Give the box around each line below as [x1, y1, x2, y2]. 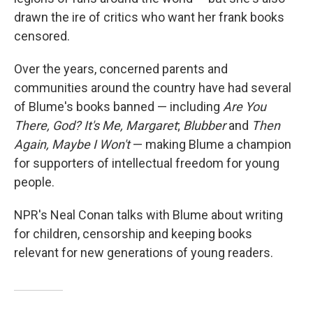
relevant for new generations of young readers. [14, 245, 273, 260]
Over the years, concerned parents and [14, 61, 228, 76]
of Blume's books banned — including [14, 99, 223, 114]
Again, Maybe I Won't [14, 136, 130, 152]
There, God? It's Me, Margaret [14, 117, 177, 133]
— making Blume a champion [130, 136, 291, 152]
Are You [223, 99, 266, 114]
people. [14, 174, 54, 189]
